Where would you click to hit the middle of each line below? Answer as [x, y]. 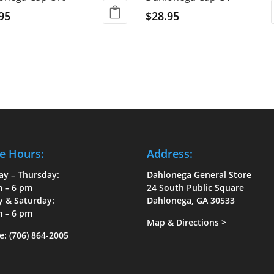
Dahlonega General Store [199, 174]
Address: [170, 153]
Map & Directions [183, 222]
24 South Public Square [196, 187]
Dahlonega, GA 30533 [191, 200]
